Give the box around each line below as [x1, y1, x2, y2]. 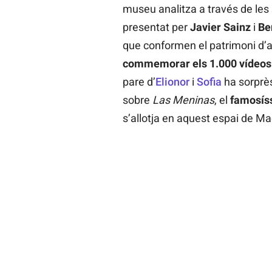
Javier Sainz [189, 21, 251, 34]
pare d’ [122, 75, 155, 89]
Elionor [155, 75, 189, 89]
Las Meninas [152, 93, 214, 107]
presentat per [122, 21, 190, 34]
